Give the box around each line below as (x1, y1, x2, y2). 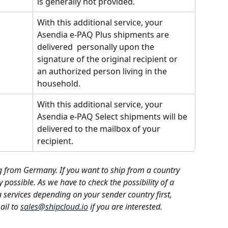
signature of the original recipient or (37, 53, 180, 65)
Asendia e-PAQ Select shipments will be (37, 111, 189, 123)
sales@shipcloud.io (20, 201, 88, 213)
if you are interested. (88, 201, 164, 213)
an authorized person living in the (37, 66, 169, 77)
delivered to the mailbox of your (37, 123, 162, 135)
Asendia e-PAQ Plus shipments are (37, 29, 171, 41)
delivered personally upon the (37, 41, 156, 53)
